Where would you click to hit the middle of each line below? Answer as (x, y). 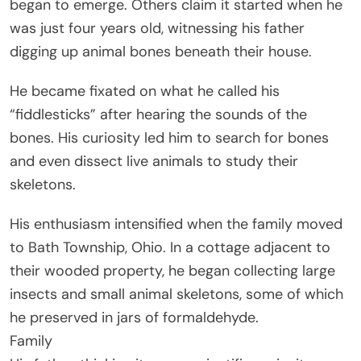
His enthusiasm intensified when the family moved (176, 224)
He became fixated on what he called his (145, 91)
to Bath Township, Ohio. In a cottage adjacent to (170, 247)
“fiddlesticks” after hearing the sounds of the (158, 114)
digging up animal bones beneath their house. (161, 51)
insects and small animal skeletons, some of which (176, 294)
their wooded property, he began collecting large (172, 270)
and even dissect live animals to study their (154, 161)
